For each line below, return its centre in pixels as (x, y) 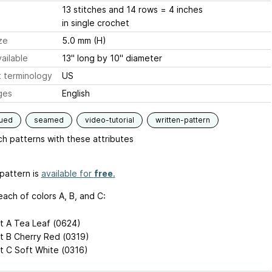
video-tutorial (109, 120)
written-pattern (182, 120)
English (76, 93)
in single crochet (95, 23)
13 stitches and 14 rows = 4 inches (132, 10)
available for (67, 174)
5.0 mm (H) (84, 41)
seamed (49, 120)
